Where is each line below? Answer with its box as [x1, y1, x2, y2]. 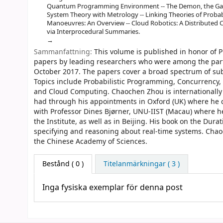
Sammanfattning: [34, 47, 94, 58]
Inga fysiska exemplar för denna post [42, 182, 183, 194]
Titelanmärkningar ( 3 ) [103, 159, 180, 170]
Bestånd [42, 159, 70, 170]
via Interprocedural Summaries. [46, 26, 140, 36]
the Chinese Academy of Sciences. [34, 136, 147, 147]
